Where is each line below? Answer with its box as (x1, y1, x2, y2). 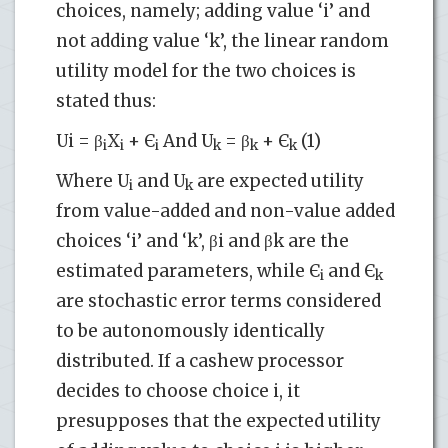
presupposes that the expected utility (56, 409, 381, 432)
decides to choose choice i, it (56, 379, 300, 402)
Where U (56, 169, 129, 192)
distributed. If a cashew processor (56, 349, 344, 372)
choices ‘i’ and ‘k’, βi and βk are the (56, 229, 349, 252)
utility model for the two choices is (56, 59, 356, 82)
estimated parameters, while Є (56, 259, 320, 282)
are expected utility (193, 169, 364, 192)
